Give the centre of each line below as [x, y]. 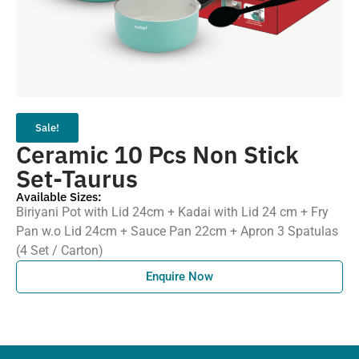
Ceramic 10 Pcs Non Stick [157, 154]
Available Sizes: [59, 196]
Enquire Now [179, 276]
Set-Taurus [77, 178]
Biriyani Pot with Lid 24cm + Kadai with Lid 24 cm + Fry [172, 212]
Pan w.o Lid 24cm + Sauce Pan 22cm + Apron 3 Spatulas [177, 231]
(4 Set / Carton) [60, 250]
